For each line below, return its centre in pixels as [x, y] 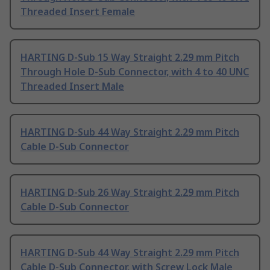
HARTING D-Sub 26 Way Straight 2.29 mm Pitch [130, 193]
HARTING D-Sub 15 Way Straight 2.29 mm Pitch [130, 58]
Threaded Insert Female [78, 12]
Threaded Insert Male [72, 86]
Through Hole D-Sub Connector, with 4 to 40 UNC [135, 72]
